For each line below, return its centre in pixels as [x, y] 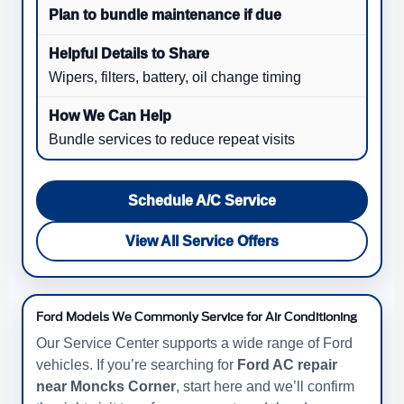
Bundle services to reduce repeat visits [172, 139]
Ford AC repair [287, 364]
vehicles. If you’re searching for [137, 364]
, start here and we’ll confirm [265, 386]
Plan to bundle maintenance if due [165, 14]
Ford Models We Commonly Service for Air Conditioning [197, 317]
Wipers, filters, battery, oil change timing [175, 77]
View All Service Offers [202, 241]
